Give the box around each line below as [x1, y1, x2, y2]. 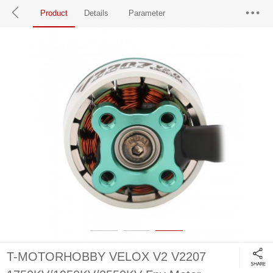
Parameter [129, 9, 166, 18]
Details [84, 9, 109, 18]
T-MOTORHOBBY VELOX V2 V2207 [7, 250, 207, 264]
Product [40, 9, 68, 18]
